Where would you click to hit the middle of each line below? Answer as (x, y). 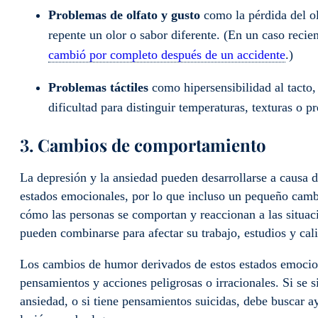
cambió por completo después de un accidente (167, 55)
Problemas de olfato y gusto (126, 15)
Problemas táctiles (98, 88)
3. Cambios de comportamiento (143, 145)
